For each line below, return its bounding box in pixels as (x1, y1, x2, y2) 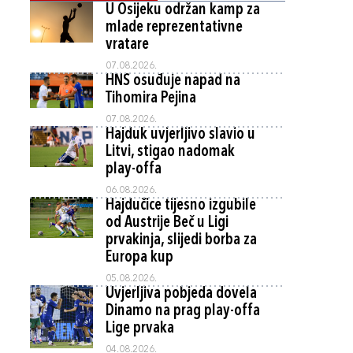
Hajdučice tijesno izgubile (106, 198, 256, 214)
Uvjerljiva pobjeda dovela (106, 286, 257, 302)
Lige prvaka (106, 321, 174, 336)
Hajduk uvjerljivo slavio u (106, 127, 255, 143)
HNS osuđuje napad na (106, 73, 240, 89)
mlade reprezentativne (106, 20, 243, 35)
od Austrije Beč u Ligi (106, 215, 229, 231)
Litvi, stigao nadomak (106, 144, 235, 160)
